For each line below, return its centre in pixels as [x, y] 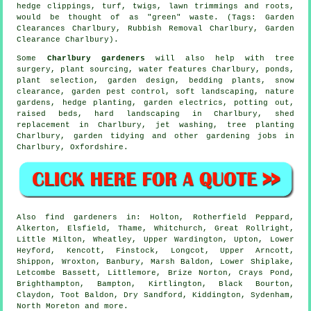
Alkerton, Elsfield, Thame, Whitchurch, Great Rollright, [155, 228]
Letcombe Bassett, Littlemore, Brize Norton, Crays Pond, [155, 272]
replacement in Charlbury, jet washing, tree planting [155, 125]
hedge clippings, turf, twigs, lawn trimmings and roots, [155, 7]
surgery [34, 70]
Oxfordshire [97, 148]
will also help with [210, 59]
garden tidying [109, 136]
